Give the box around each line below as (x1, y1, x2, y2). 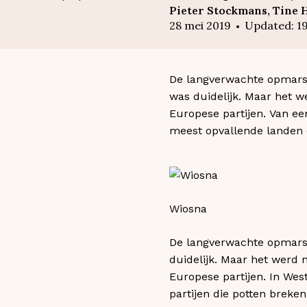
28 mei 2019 (169, 18, 231, 32)
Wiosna (169, 201, 207, 215)
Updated (245, 18, 291, 32)
